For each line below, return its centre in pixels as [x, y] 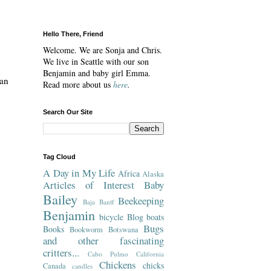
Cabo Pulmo [108, 254]
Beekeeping [141, 201]
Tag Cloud [59, 157]
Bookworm [87, 230]
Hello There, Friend [73, 34]
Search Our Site [68, 112]
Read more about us [77, 84]
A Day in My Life [79, 173]
